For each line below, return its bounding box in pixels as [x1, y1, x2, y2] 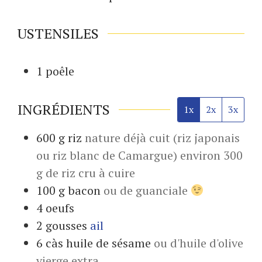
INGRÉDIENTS [18, 99, 110, 119]
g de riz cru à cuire [36, 164, 135, 181]
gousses [46, 217, 87, 233]
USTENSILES [18, 23, 99, 43]
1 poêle [36, 63, 74, 79]
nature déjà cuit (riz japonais [85, 129, 240, 146]
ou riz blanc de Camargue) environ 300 [36, 147, 243, 163]
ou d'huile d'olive [154, 235, 243, 251]
